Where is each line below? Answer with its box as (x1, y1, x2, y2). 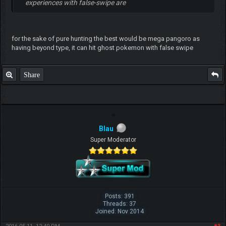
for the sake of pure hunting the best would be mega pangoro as (11, 34, 200, 42)
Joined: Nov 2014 (95, 208, 144, 215)
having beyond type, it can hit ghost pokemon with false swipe (11, 43, 193, 51)
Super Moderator (90, 136, 136, 144)
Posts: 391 (104, 193, 135, 200)
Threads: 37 (103, 200, 137, 208)
